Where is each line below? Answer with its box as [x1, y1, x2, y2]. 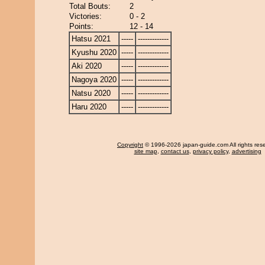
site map [134, 148, 157, 154]
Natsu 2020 [72, 89, 111, 98]
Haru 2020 [72, 102, 106, 111]
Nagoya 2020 [72, 75, 117, 84]
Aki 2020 [72, 62, 102, 70]
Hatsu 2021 [72, 34, 111, 43]
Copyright [117, 141, 143, 148]
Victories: [69, 12, 102, 21]
